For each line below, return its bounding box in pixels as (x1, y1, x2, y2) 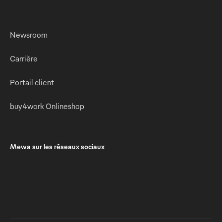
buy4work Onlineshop (10, 101, 84, 111)
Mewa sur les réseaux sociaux (10, 142, 105, 151)
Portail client (10, 77, 54, 87)
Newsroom (10, 29, 48, 40)
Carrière (10, 53, 38, 63)
